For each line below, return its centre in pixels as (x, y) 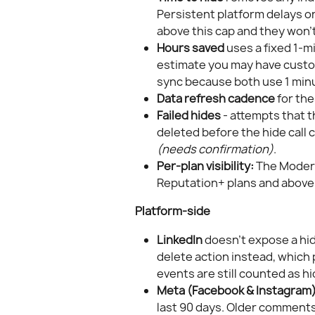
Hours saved (191, 47)
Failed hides (189, 116)
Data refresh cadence (216, 98)
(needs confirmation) (215, 149)
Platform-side (173, 211)
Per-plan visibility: (205, 166)
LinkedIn (180, 239)
